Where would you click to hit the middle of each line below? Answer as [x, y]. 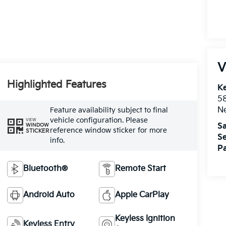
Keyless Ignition [145, 218]
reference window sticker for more [108, 130]
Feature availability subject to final [109, 110]
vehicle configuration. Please [99, 120]
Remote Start [141, 168]
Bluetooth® [45, 168]
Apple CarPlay [142, 195]
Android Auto [49, 195]
